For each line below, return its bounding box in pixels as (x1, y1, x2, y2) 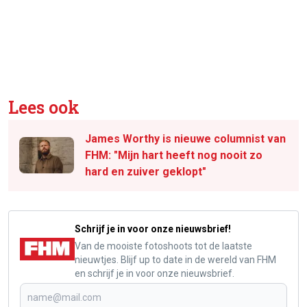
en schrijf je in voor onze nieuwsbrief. (75, 267, 234, 279)
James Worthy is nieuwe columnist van (85, 132, 286, 145)
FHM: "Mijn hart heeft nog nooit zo (85, 148, 262, 162)
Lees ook (8, 95, 79, 119)
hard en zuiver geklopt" (85, 164, 206, 178)
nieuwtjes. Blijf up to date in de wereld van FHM (75, 254, 276, 265)
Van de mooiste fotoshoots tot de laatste (75, 240, 252, 251)
